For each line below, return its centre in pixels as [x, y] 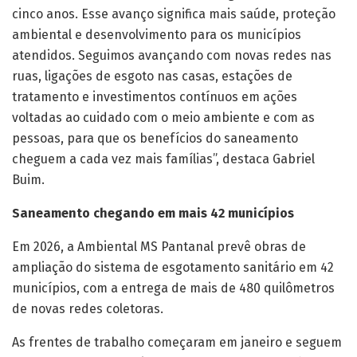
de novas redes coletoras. [88, 308]
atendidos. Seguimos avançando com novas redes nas [172, 55]
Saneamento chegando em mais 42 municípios [153, 213]
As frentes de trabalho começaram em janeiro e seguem [177, 342]
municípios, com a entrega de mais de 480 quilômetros [173, 288]
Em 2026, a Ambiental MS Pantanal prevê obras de [159, 246]
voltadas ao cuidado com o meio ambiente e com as [163, 117]
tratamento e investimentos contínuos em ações [155, 96]
